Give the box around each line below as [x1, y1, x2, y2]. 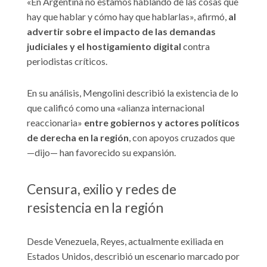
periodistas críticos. [27, 55, 107, 67]
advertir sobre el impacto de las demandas [27, 25, 216, 37]
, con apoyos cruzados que [129, 131, 235, 143]
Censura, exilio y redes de [27, 181, 176, 197]
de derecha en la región [27, 131, 129, 143]
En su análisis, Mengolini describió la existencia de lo [27, 86, 238, 98]
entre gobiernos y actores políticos [84, 116, 240, 128]
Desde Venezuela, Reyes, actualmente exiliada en [27, 235, 223, 247]
